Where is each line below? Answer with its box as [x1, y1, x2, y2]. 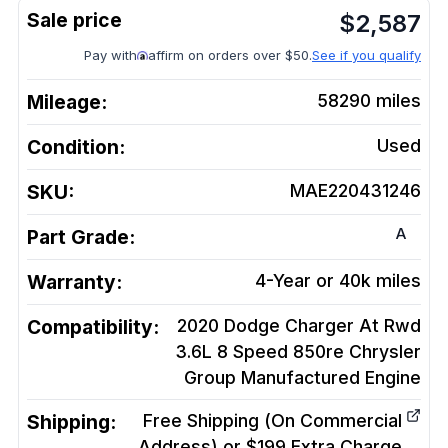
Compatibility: [27, 315, 159, 339]
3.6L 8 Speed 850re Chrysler [175, 341, 421, 362]
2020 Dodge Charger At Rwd [177, 315, 421, 336]
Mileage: [27, 90, 107, 114]
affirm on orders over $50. [148, 47, 312, 63]
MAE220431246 [290, 180, 421, 201]
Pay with [84, 47, 137, 63]
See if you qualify [312, 47, 421, 63]
